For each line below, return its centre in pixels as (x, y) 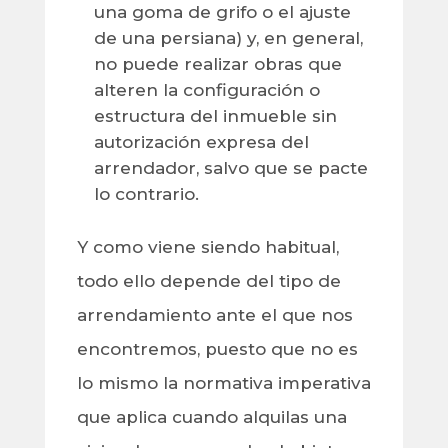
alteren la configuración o (206, 90)
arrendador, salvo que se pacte (230, 168)
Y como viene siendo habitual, (207, 247)
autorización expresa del (201, 142)
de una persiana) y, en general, (228, 38)
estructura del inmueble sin (215, 116)
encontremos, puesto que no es (217, 349)
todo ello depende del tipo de (208, 281)
